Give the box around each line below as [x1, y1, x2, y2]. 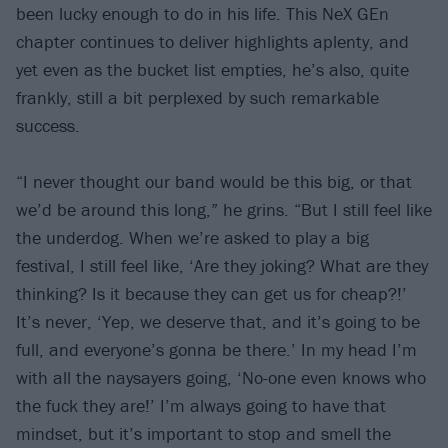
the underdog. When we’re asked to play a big [16, 226, 369, 250]
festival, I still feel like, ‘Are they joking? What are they [16, 254, 428, 278]
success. [16, 113, 80, 137]
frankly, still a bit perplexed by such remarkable [16, 85, 379, 109]
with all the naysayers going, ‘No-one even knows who [16, 366, 426, 390]
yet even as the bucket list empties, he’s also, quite [16, 57, 409, 81]
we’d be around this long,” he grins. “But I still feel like [16, 198, 432, 222]
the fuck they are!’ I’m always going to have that [16, 394, 386, 418]
